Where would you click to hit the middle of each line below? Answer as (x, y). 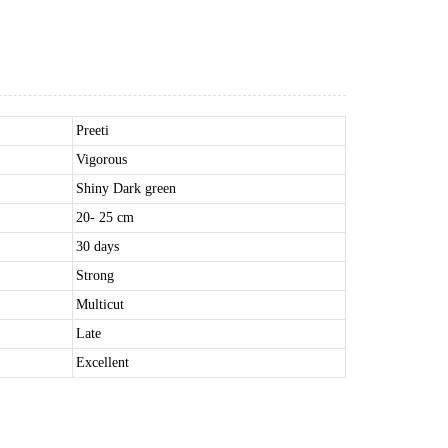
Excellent (102, 362)
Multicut (99, 304)
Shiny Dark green (125, 188)
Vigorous (101, 159)
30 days (97, 246)
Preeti (92, 130)
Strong (94, 275)
